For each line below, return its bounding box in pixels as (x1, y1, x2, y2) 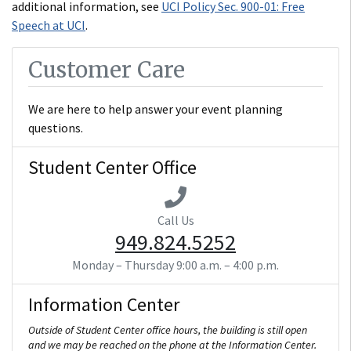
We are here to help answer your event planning (28, 100, 283, 117)
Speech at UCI (12, 16, 85, 33)
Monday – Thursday (72, 256, 174, 273)
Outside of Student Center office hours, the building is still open (28, 322, 307, 337)
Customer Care (28, 55, 185, 84)
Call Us (157, 212, 194, 228)
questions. (28, 119, 83, 136)
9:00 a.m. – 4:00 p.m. (176, 256, 279, 273)
